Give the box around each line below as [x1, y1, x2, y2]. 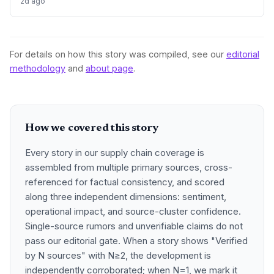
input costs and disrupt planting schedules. [20, 13, 185, 23]
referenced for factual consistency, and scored [25, 176, 224, 188]
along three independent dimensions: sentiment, [25, 191, 226, 202]
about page [86, 63, 133, 73]
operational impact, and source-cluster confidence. [25, 206, 241, 217]
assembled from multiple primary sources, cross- [25, 161, 232, 173]
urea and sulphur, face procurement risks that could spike [20, 2, 244, 12]
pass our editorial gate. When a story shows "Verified [25, 235, 248, 246]
